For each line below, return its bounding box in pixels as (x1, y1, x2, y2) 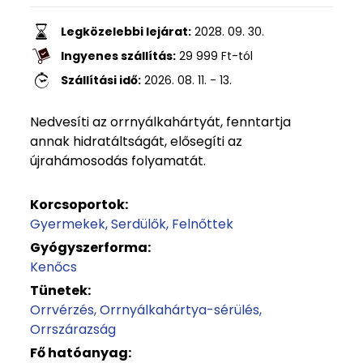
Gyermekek (30, 215, 105, 233)
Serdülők (111, 215, 166, 233)
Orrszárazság (30, 320, 116, 339)
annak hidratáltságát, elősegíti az (30, 132, 242, 151)
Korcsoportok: (30, 195, 128, 214)
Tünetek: (30, 281, 91, 300)
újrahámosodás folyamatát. (30, 152, 206, 170)
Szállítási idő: (61, 72, 141, 88)
